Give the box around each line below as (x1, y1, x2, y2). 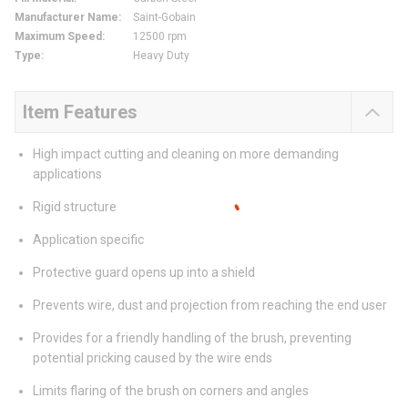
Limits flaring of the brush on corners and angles (33, 383, 309, 399)
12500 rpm (133, 30, 187, 44)
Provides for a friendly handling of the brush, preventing (33, 331, 352, 346)
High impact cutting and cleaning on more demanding (33, 147, 339, 162)
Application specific (33, 232, 144, 248)
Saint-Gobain (133, 11, 196, 25)
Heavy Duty (133, 49, 189, 63)
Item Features (23, 101, 138, 124)
